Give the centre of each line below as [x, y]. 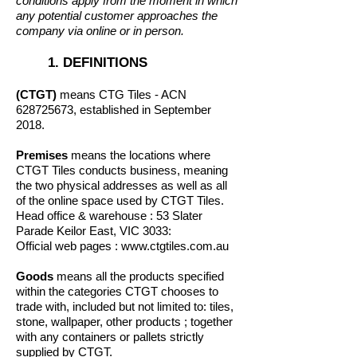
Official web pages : [69, 246]
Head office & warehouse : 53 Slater [109, 216]
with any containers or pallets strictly [110, 337]
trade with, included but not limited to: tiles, [125, 306]
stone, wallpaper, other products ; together [124, 322]
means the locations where [139, 155]
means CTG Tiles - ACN [122, 94]
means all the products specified [139, 276]
